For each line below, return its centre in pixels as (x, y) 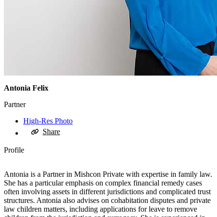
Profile (14, 150)
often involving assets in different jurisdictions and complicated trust (107, 192)
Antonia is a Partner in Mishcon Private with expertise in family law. (108, 174)
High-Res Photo (48, 121)
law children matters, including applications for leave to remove (101, 209)
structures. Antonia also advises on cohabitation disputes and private (107, 201)
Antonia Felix (26, 88)
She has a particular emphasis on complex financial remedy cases (103, 183)
